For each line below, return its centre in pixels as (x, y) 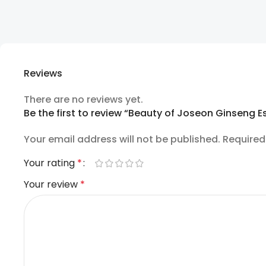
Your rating (50, 163)
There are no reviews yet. (83, 99)
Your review (52, 184)
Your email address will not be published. (122, 139)
